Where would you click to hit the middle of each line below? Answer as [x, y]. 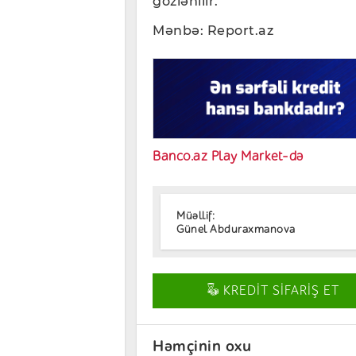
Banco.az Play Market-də [228, 156]
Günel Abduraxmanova [236, 230]
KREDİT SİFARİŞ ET [280, 290]
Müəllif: [195, 216]
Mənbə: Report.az [213, 30]
